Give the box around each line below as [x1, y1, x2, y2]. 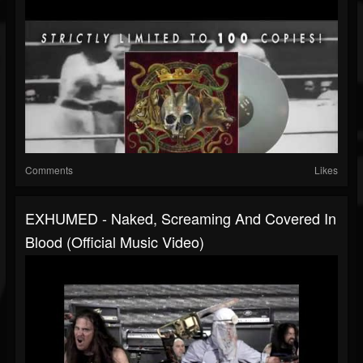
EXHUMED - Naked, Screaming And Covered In [25, 207, 336, 229]
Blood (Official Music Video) [25, 231, 204, 253]
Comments [25, 163, 73, 177]
